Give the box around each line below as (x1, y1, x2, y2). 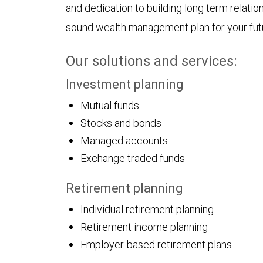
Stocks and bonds (80, 116, 161, 130)
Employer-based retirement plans (80, 238, 232, 251)
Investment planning (66, 76, 183, 92)
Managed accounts (80, 134, 168, 147)
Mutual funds (80, 99, 139, 112)
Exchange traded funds (80, 151, 185, 165)
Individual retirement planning (80, 203, 214, 216)
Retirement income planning (80, 220, 208, 234)
